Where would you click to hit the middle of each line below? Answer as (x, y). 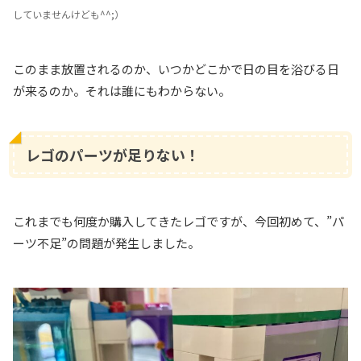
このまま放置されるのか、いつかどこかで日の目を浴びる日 (176, 69)
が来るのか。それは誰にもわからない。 (122, 91)
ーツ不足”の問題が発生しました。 (106, 243)
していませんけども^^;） (68, 15)
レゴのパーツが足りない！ (113, 155)
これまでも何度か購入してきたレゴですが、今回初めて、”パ (178, 222)
